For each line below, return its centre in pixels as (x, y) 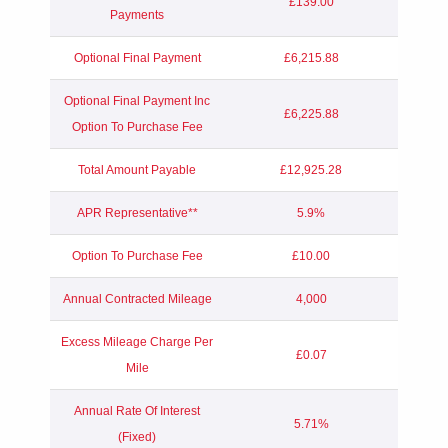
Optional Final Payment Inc (137, 100)
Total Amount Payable (137, 169)
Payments (137, 14)
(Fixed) (137, 436)
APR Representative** (137, 212)
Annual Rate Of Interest (137, 410)
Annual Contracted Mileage (137, 298)
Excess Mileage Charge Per (137, 341)
